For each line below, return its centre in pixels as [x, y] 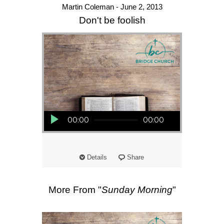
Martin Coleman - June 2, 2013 [112, 7]
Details [97, 157]
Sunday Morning [137, 190]
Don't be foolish [112, 20]
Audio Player [54, 111]
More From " [75, 190]
